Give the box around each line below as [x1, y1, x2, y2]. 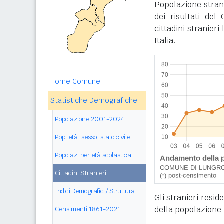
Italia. [154, 35, 176, 46]
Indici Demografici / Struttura [55, 187, 135, 195]
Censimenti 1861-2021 [55, 205, 120, 213]
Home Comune [50, 77, 100, 86]
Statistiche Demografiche [50, 96, 137, 105]
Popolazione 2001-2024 [55, 115, 124, 123]
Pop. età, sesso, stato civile [55, 133, 130, 141]
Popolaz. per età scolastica [55, 151, 131, 159]
